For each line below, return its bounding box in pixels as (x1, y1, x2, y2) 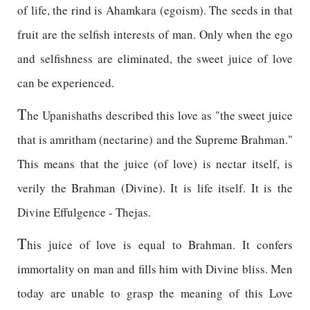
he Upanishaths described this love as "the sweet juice (27, 107, 293, 123)
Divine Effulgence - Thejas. (17, 204, 151, 220)
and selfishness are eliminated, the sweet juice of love (17, 51, 293, 66)
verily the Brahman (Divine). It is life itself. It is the (17, 180, 293, 196)
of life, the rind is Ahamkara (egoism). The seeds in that (17, 2, 293, 18)
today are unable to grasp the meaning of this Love (17, 285, 293, 301)
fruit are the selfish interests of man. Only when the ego (17, 26, 293, 42)
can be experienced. (17, 75, 114, 91)
